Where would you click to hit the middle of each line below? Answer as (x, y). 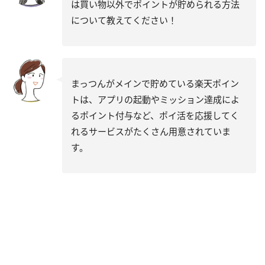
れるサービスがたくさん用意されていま (151, 131)
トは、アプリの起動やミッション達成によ (155, 99)
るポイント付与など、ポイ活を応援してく (155, 115)
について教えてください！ (124, 20)
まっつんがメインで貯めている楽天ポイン (155, 83)
